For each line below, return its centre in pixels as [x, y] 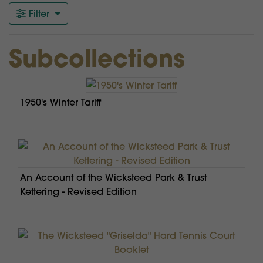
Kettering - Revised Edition [78, 192]
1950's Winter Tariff [60, 102]
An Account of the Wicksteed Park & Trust [113, 178]
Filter [39, 14]
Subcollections [97, 58]
